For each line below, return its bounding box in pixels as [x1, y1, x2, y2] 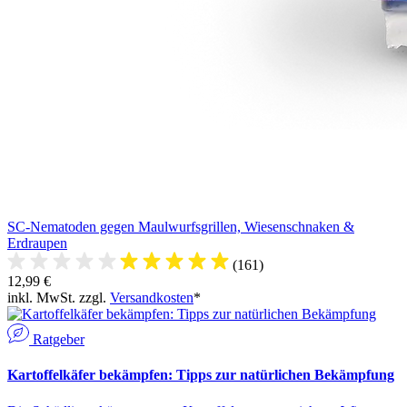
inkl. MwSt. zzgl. [7, 290, 110, 306]
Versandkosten [110, 290, 194, 306]
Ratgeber [33, 332, 84, 348]
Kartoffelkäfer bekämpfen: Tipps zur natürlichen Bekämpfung [7, 367, 394, 383]
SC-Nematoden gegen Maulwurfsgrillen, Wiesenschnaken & [7, 219, 354, 235]
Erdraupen [7, 235, 67, 252]
